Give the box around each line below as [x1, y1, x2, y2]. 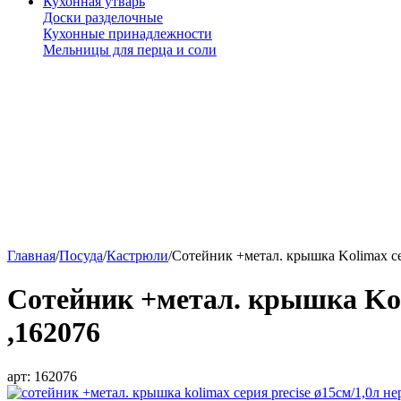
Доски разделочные [43, 10, 163, 25]
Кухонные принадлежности [43, 26, 212, 41]
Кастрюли [107, 248, 168, 263]
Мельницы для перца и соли [43, 42, 217, 57]
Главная [7, 248, 55, 263]
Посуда [59, 248, 103, 263]
